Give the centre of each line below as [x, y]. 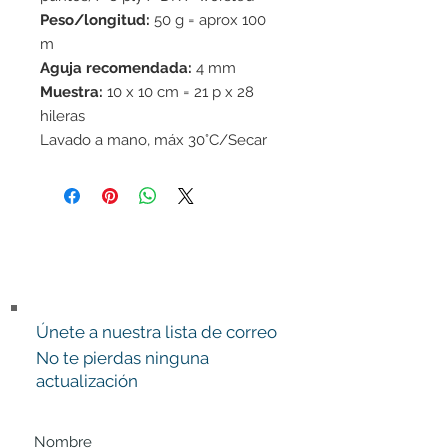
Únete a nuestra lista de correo [156, 332]
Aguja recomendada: [116, 68]
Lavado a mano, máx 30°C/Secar [153, 140]
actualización [87, 381]
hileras [62, 116]
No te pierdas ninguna [122, 358]
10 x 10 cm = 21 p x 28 [178, 92]
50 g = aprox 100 [208, 20]
